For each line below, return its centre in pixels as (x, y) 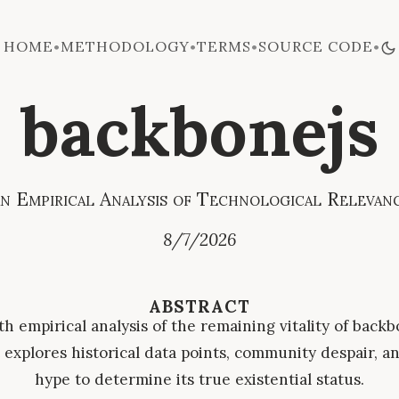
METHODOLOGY (125, 46)
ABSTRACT (199, 307)
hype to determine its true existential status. (199, 380)
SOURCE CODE (315, 46)
